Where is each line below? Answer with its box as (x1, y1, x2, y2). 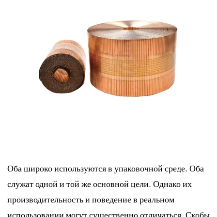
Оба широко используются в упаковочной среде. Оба (7, 162, 204, 173)
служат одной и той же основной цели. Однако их (7, 178, 192, 189)
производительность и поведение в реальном (7, 193, 174, 204)
